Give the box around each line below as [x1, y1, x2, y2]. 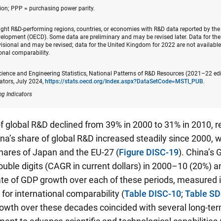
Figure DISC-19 [119, 147, 179, 157]
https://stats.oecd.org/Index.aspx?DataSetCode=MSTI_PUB [45, 77, 203, 85]
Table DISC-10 [124, 188, 181, 199]
